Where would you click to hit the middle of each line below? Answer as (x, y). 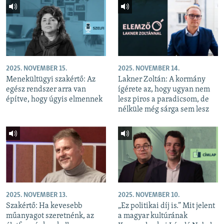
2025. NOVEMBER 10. (149, 195)
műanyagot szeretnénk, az (50, 216)
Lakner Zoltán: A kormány (162, 79)
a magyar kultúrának (153, 216)
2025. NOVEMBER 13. (36, 195)
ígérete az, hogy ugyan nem (164, 89)
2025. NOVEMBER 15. (36, 68)
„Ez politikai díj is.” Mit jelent (166, 206)
